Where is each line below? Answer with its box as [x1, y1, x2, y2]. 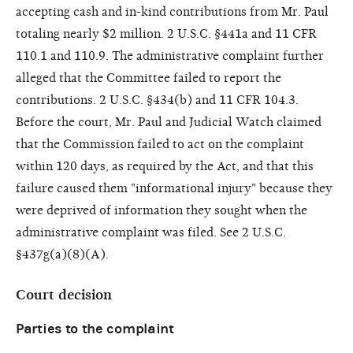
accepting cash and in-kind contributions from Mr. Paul [16, 4, 329, 19]
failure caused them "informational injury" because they [16, 180, 333, 195]
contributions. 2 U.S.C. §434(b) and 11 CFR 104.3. [16, 92, 299, 107]
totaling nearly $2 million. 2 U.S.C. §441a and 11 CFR [16, 26, 317, 41]
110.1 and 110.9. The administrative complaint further [16, 48, 324, 63]
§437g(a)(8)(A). [16, 247, 109, 262]
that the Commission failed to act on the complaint [16, 136, 304, 151]
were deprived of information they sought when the [16, 203, 307, 217]
